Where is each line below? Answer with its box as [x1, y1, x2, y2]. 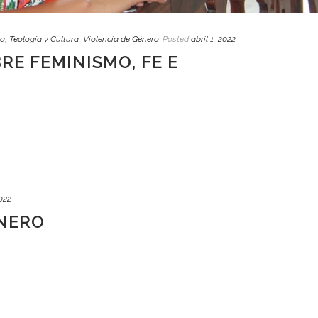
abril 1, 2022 [191, 34, 236, 45]
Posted [163, 34, 189, 45]
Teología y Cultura [9, 34, 79, 45]
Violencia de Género [83, 34, 159, 45]
